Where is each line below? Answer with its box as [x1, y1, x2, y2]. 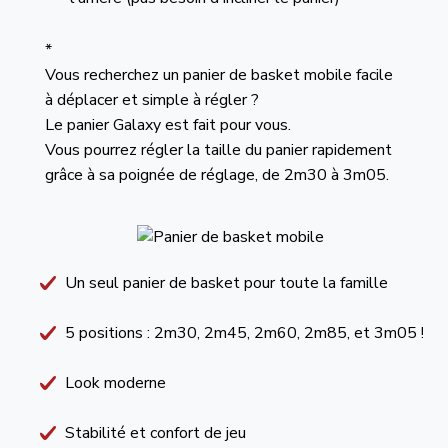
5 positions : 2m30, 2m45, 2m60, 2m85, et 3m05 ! [65, 322, 424, 344]
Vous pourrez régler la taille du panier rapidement [44, 139, 392, 161]
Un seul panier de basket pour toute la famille [65, 272, 388, 294]
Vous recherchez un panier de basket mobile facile [44, 64, 393, 86]
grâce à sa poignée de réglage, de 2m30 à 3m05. [44, 164, 389, 186]
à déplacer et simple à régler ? [44, 89, 259, 111]
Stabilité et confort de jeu [65, 422, 246, 444]
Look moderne [65, 372, 166, 394]
